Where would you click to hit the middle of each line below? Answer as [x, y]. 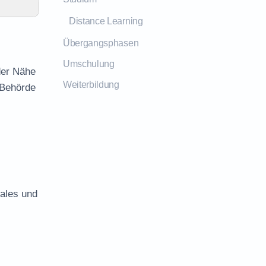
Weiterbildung [91, 85]
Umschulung [89, 64]
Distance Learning [106, 21]
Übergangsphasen [101, 43]
